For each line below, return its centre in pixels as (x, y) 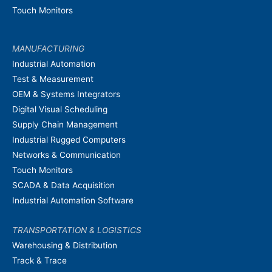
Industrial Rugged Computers (69, 139)
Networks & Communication (66, 155)
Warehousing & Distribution (65, 245)
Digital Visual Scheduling (60, 109)
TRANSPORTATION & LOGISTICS (77, 230)
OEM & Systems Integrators (66, 94)
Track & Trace (39, 260)
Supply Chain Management (65, 124)
